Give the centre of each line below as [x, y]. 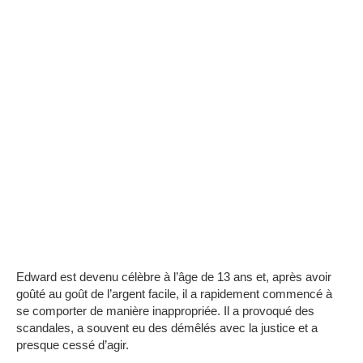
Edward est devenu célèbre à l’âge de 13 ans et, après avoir [174, 277]
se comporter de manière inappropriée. [118, 311]
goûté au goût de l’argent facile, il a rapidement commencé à [174, 294]
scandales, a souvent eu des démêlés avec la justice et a [167, 328]
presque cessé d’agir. [73, 345]
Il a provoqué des [269, 311]
